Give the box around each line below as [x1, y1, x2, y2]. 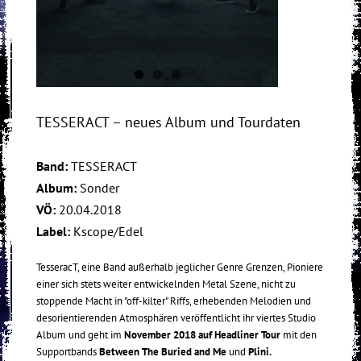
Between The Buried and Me [99, 345, 226, 359]
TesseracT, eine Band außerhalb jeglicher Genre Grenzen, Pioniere [36, 260, 323, 275]
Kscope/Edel [73, 223, 143, 240]
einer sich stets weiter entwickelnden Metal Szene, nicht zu [36, 277, 296, 292]
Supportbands [36, 345, 99, 359]
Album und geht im [36, 328, 124, 342]
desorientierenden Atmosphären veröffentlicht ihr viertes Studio [36, 311, 316, 326]
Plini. [248, 345, 272, 359]
